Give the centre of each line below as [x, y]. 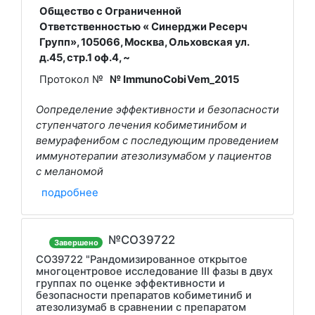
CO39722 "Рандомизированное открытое [142, 259]
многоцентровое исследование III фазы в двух [154, 271]
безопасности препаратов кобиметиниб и [144, 295]
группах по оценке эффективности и [130, 283]
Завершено [76, 242]
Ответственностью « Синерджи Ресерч [143, 26]
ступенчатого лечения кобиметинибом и [141, 125]
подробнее [70, 193]
